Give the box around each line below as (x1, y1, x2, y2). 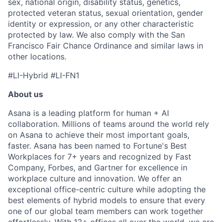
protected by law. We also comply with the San (8, 30, 185, 40)
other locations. (8, 52, 66, 62)
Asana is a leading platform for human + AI (8, 108, 169, 118)
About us (8, 89, 43, 100)
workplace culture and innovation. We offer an (8, 173, 181, 184)
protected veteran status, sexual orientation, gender (8, 8, 203, 18)
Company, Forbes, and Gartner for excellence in (8, 163, 187, 173)
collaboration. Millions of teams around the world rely (8, 119, 209, 129)
